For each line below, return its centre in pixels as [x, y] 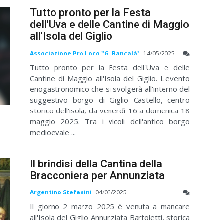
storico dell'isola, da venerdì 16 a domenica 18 [110, 110]
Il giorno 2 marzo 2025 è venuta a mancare [110, 206]
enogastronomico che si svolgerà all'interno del [110, 89]
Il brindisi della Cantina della [96, 164]
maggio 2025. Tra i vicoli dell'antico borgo [110, 121]
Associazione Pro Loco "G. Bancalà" [85, 53]
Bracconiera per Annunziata [97, 175]
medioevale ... [53, 132]
